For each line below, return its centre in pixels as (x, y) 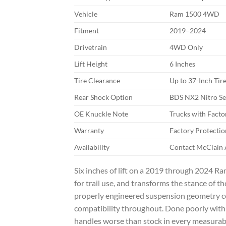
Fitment (87, 30)
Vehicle (86, 14)
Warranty (89, 130)
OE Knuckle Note (101, 114)
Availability (92, 147)
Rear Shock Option (103, 97)
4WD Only (186, 47)
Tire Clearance (97, 80)
